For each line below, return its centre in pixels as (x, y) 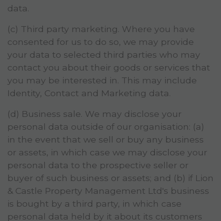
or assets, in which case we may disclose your (107, 152)
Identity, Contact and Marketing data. (89, 93)
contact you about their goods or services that (109, 68)
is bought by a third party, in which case (94, 204)
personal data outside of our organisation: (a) (106, 127)
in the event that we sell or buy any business (106, 140)
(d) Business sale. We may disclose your (94, 114)
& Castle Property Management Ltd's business (108, 191)
